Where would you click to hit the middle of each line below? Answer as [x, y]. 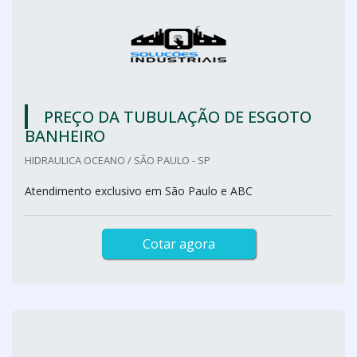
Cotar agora [178, 244]
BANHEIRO [65, 136]
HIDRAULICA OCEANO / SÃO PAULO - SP [118, 160]
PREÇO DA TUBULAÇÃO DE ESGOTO [178, 117]
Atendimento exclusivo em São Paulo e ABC [139, 191]
